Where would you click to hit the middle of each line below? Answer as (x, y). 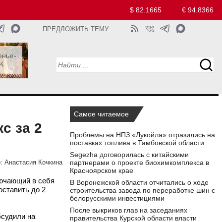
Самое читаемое (101, 114)
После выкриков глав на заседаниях (129, 210)
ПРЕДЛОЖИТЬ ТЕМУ (76, 29)
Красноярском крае (102, 171)
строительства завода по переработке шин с (142, 191)
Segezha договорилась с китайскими (129, 155)
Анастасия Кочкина (33, 162)
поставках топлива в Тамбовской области (137, 143)
